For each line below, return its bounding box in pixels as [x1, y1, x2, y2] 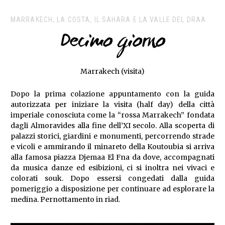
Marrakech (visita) [80, 66, 145, 76]
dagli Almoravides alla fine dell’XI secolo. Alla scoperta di [11, 121, 214, 130]
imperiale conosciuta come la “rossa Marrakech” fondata [11, 110, 214, 120]
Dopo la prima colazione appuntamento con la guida [11, 89, 214, 98]
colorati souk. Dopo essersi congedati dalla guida [11, 173, 214, 183]
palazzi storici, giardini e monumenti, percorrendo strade [11, 131, 214, 141]
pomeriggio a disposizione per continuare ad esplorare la [11, 184, 214, 193]
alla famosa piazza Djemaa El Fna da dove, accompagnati [11, 152, 214, 162]
